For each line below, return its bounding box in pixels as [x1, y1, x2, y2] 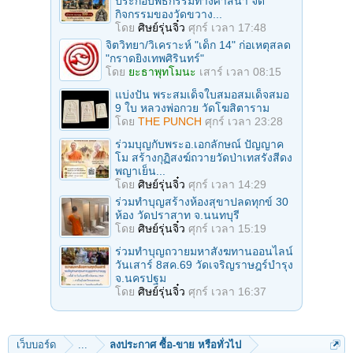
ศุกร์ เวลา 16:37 [188, 284, 266, 298]
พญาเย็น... [115, 164, 165, 177]
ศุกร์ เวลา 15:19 [188, 221, 266, 235]
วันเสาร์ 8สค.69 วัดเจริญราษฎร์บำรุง [115, 258, 293, 271]
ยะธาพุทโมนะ [128, 65, 196, 78]
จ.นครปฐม [115, 271, 166, 284]
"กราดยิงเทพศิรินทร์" [106, 51, 204, 65]
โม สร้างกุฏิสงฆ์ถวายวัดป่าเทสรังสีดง [115, 150, 292, 164]
